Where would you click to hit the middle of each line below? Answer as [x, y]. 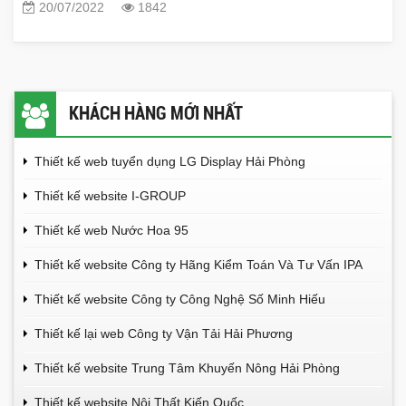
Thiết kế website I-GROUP [110, 195]
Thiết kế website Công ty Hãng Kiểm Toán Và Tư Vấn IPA [198, 264]
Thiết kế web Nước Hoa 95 [111, 230]
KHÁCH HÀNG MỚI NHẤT [156, 113]
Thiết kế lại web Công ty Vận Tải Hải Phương [164, 333]
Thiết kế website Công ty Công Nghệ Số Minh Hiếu [180, 299]
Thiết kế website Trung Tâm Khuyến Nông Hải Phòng [187, 367]
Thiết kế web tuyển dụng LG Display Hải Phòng [170, 161]
